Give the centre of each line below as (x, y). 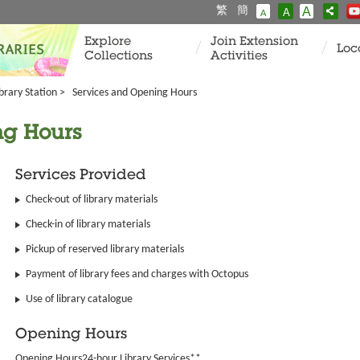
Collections (119, 57)
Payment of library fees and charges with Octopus (137, 274)
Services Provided (81, 176)
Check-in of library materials (88, 225)
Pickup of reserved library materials (105, 250)
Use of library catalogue (79, 299)
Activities (239, 57)
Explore (108, 42)
